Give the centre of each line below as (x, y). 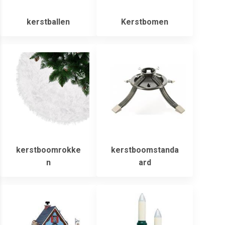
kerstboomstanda (145, 150)
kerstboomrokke (48, 150)
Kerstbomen (145, 22)
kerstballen (48, 22)
